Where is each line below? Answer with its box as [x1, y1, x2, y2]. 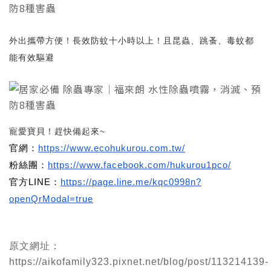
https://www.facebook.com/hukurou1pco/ [48, 160, 231, 170]
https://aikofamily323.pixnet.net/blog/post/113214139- [9, 256, 269, 267]
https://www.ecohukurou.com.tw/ [38, 143, 185, 153]
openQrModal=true [9, 194, 93, 204]
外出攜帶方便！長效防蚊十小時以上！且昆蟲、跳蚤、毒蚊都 [9, 36, 254, 45]
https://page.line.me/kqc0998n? [60, 177, 201, 187]
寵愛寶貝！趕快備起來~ [9, 126, 105, 136]
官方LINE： [9, 177, 60, 187]
